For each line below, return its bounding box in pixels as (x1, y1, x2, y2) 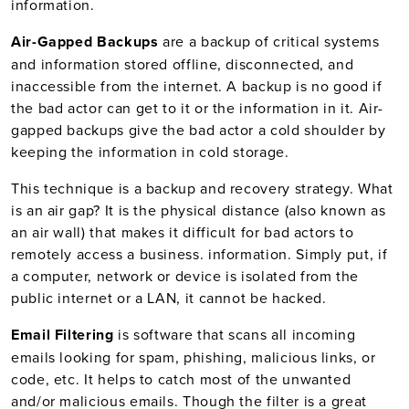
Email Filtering (11, 324, 119, 345)
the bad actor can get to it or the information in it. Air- (11, 98, 384, 118)
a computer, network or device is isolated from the (11, 266, 360, 286)
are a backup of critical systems (163, 31, 380, 51)
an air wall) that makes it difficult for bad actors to (11, 222, 354, 242)
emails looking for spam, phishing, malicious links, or (11, 347, 376, 367)
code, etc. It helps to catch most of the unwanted (11, 369, 351, 389)
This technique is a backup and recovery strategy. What (11, 178, 393, 198)
